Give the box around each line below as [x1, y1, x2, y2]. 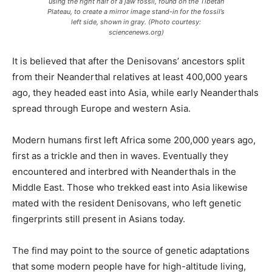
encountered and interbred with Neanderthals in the [12, 166, 236, 178]
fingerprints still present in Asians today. [12, 213, 185, 225]
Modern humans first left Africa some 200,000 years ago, [12, 134, 256, 146]
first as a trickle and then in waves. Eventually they [12, 150, 228, 162]
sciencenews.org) [108, 28, 164, 37]
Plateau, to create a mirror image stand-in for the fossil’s [47, 7, 225, 16]
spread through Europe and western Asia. [12, 103, 191, 115]
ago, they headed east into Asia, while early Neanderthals [12, 87, 259, 99]
